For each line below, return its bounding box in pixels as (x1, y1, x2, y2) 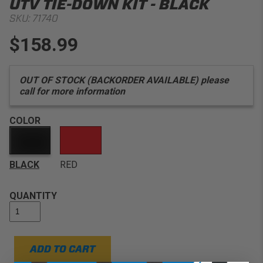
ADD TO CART (30, 244, 95, 255)
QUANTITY (9, 190, 57, 202)
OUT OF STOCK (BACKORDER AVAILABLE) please (19, 74, 229, 86)
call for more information (19, 85, 125, 97)
